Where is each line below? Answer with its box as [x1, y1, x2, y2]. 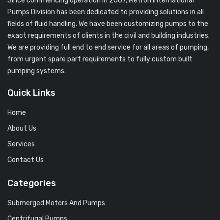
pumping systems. [7, 66, 66, 75]
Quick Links [7, 87, 55, 98]
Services [7, 139, 35, 148]
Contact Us [7, 155, 44, 164]
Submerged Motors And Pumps [7, 198, 105, 207]
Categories [7, 177, 56, 189]
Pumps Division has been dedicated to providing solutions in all [7, 7, 204, 16]
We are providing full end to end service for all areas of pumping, [7, 43, 209, 52]
